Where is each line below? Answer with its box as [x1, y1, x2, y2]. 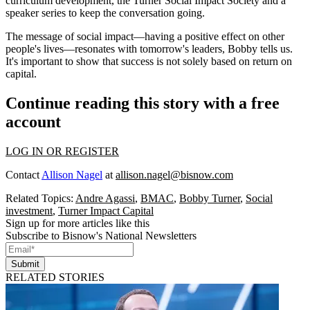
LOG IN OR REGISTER [6, 145, 119, 157]
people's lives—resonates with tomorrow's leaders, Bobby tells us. [6, 42, 293, 55]
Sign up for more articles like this [6, 217, 149, 229]
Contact [6, 168, 42, 181]
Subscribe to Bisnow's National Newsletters [6, 229, 197, 241]
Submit [11, 258, 39, 269]
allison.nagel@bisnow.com [116, 168, 233, 181]
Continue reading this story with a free [6, 93, 280, 112]
